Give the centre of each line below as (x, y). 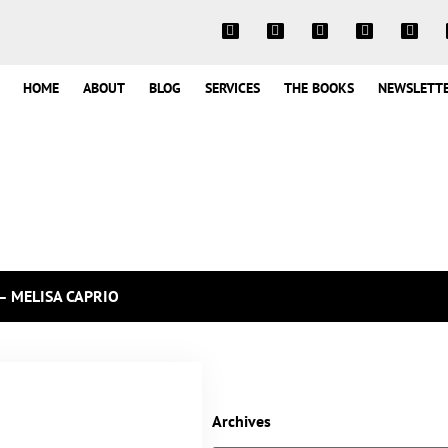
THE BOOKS (318, 88)
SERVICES (232, 88)
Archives (241, 421)
